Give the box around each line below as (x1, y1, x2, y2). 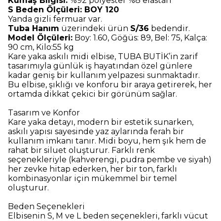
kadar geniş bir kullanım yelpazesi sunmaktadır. (8, 71, 200, 80)
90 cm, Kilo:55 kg (8, 42, 74, 52)
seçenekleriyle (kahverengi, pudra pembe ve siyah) (8, 155, 212, 165)
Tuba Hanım (8, 24, 59, 34)
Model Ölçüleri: (8, 33, 73, 43)
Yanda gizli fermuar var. (8, 14, 102, 24)
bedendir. (149, 24, 190, 34)
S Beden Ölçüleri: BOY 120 (8, 5, 119, 15)
